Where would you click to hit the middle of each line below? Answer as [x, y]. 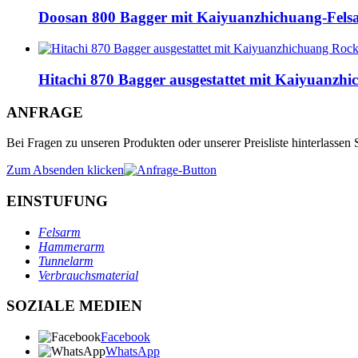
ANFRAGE [45, 112]
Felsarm [60, 232]
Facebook [125, 337]
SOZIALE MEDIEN [74, 306]
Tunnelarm [66, 261]
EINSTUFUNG [57, 201]
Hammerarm [72, 246]
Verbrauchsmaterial [88, 275]
